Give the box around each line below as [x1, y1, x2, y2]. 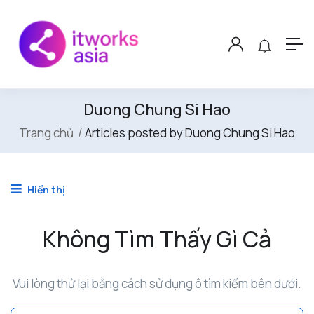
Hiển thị [25, 183, 65, 197]
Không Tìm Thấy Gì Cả [43, 224, 271, 255]
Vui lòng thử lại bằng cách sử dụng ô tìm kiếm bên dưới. [13, 275, 301, 292]
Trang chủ [19, 125, 74, 142]
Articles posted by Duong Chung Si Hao [85, 125, 295, 142]
